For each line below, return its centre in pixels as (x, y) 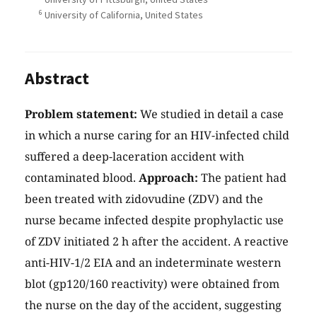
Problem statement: (81, 114)
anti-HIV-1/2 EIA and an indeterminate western (153, 262)
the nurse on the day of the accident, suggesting (153, 305)
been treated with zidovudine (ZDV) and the (144, 198)
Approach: (168, 177)
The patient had (242, 177)
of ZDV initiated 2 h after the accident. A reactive (157, 241)
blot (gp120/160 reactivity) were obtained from (152, 283)
